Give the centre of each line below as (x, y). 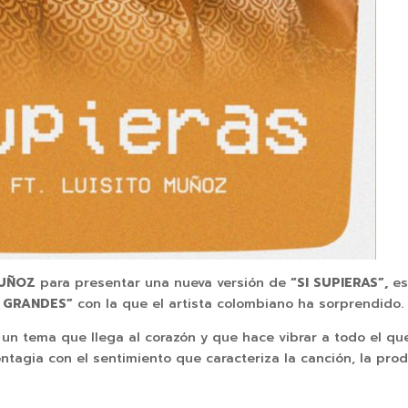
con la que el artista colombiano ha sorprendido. (241, 304)
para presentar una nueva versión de (163, 283)
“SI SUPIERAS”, (342, 283)
